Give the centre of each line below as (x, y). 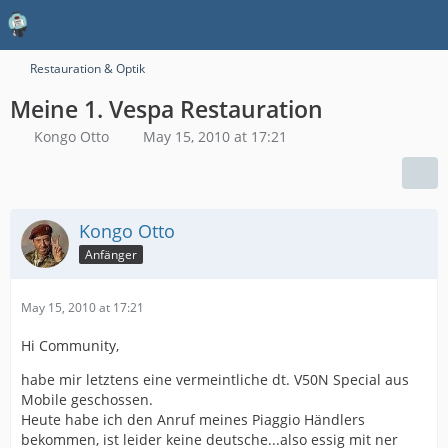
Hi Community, (70, 345)
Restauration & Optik (87, 68)
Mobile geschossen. (87, 399)
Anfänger (111, 254)
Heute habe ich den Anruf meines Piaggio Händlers (193, 419)
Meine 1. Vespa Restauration (166, 109)
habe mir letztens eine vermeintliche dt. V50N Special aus (215, 379)
